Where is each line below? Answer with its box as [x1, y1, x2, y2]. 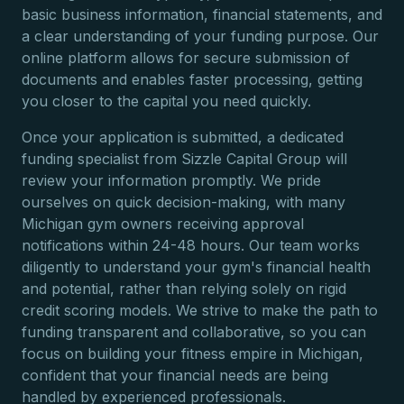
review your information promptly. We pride [22, 171, 321, 189]
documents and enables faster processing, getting [22, 70, 363, 88]
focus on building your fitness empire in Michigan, [22, 344, 363, 363]
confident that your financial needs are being [22, 366, 328, 384]
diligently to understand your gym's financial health [22, 258, 371, 276]
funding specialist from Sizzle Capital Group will [22, 150, 347, 168]
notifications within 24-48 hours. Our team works [22, 236, 360, 254]
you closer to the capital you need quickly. [22, 92, 311, 110]
